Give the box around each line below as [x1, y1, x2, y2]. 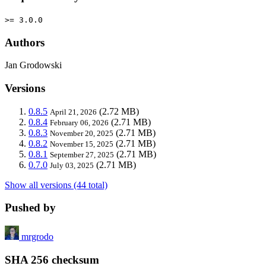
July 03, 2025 [50, 160, 94, 170]
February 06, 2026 [50, 118, 109, 127]
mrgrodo [21, 232, 53, 242]
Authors [5, 36, 45, 49]
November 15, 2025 [50, 139, 113, 148]
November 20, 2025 [50, 128, 113, 138]
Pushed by [5, 201, 56, 214]
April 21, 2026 [50, 107, 97, 116]
